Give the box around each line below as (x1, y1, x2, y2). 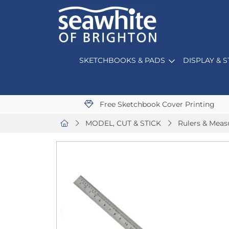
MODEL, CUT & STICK (85, 119, 161, 128)
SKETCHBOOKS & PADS (79, 56, 165, 65)
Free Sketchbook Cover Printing (97, 100, 215, 109)
